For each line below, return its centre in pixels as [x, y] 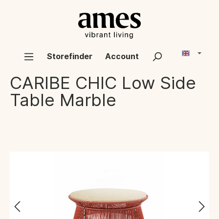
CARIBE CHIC [63, 83]
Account [122, 56]
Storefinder [70, 56]
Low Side [159, 83]
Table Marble [63, 100]
